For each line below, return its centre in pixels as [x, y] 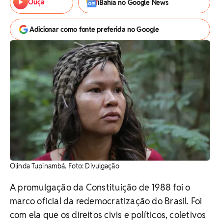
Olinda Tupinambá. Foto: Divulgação [65, 166]
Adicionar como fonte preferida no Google [94, 29]
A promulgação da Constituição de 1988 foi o [100, 187]
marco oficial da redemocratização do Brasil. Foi [106, 201]
